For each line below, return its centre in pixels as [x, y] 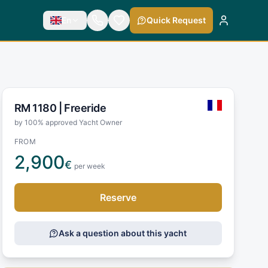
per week [89, 166]
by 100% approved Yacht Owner [68, 122]
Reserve [118, 197]
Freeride [85, 108]
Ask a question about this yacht [123, 233]
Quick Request [176, 20]
